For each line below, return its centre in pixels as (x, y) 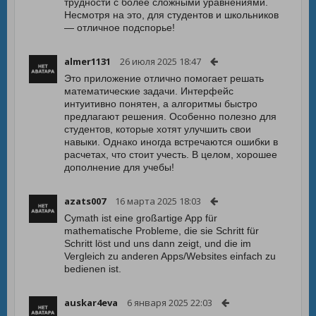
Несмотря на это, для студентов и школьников (171, 15)
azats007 (85, 201)
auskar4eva (91, 303)
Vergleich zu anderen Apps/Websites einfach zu (170, 256)
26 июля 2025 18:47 (160, 61)
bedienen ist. (93, 269)
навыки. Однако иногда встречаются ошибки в (171, 142)
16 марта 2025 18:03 (158, 201)
